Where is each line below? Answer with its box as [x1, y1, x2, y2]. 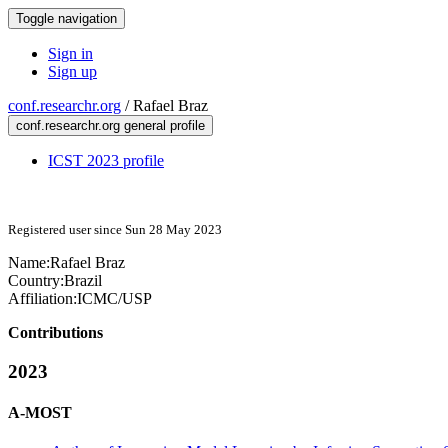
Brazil [64, 272, 102, 289]
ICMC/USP [77, 290, 152, 307]
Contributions [8, 324, 103, 341]
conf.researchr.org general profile [16, 118, 205, 133]
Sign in [48, 45, 93, 62]
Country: [8, 272, 64, 289]
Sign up [48, 63, 97, 80]
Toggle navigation [16, 11, 117, 26]
